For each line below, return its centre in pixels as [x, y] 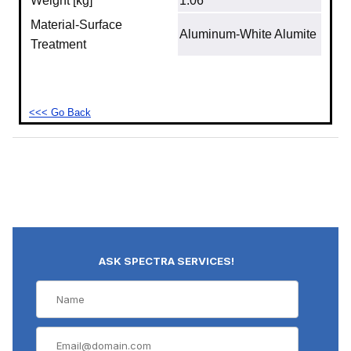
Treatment [58, 44]
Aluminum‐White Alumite [248, 34]
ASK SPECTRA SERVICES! [167, 261]
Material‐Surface [76, 24]
